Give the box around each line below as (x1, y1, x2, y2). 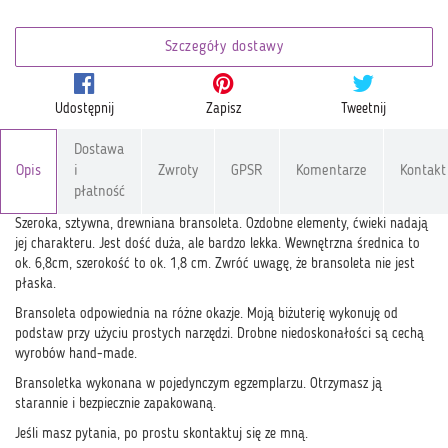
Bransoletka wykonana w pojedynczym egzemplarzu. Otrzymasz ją (15, 377, 382, 391)
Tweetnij (340, 102, 386, 116)
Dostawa (74, 143, 124, 158)
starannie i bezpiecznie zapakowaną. (15, 397, 216, 411)
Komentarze (296, 164, 367, 179)
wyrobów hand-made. (15, 347, 137, 361)
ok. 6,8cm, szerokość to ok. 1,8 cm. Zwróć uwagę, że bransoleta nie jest (15, 257, 415, 271)
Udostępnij (55, 102, 115, 116)
